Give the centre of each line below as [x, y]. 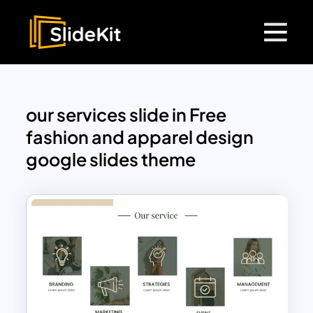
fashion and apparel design [140, 137]
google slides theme [111, 160]
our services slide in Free [126, 115]
